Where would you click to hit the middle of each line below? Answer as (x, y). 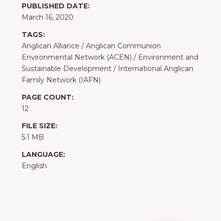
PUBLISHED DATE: (56, 6)
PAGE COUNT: (48, 97)
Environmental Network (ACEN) (77, 57)
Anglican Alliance (51, 46)
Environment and (168, 57)
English (34, 166)
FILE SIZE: (39, 126)
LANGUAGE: (43, 155)
